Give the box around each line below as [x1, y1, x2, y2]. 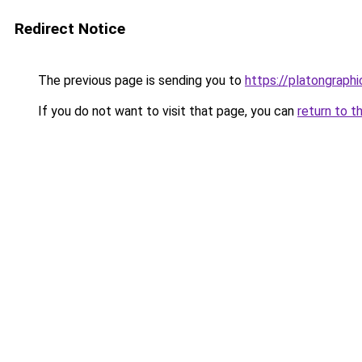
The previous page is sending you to [35, 73, 245, 88]
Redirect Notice [15, 19, 125, 38]
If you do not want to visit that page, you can [35, 103, 297, 119]
